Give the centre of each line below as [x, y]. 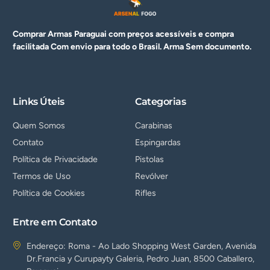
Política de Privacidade [55, 159]
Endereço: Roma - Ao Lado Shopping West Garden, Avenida [141, 246]
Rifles [146, 193]
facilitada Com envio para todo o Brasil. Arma [99, 46]
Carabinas [154, 125]
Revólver [152, 176]
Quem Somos [39, 125]
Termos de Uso [42, 176]
